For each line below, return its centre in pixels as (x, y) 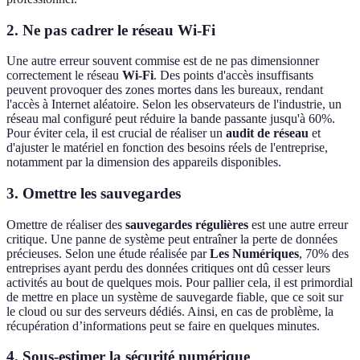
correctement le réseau (64, 76)
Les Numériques (254, 253)
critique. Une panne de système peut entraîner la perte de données (172, 239)
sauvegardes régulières (187, 224)
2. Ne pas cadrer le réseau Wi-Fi (111, 30)
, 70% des (324, 253)
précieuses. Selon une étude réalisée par (108, 253)
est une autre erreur (298, 224)
